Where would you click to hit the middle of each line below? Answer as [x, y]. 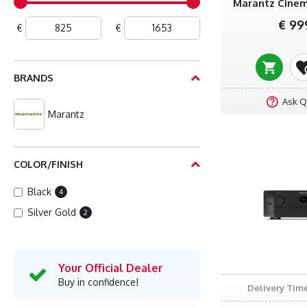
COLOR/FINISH [48, 164]
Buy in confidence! [98, 282]
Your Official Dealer [111, 268]
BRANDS [34, 78]
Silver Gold [52, 212]
